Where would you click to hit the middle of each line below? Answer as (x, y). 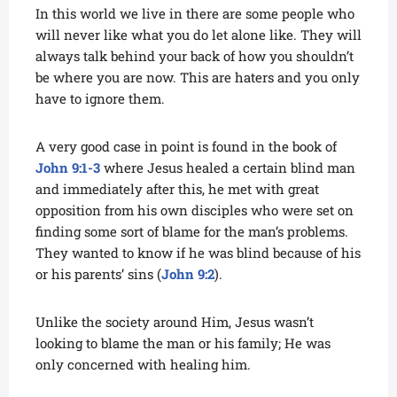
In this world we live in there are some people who (195, 14)
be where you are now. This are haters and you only (198, 78)
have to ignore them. (100, 99)
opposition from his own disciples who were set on (195, 210)
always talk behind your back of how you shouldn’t (195, 56)
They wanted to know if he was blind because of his (198, 253)
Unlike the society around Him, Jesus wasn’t (175, 322)
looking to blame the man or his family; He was (183, 343)
